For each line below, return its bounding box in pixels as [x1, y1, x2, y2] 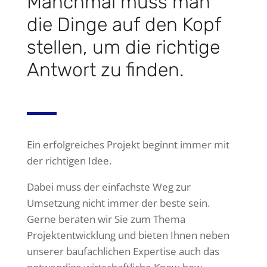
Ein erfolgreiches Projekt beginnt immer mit [26, 138, 229, 151]
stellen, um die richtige [26, 36, 220, 58]
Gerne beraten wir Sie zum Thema [26, 212, 185, 226]
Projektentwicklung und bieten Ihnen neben [26, 228, 229, 242]
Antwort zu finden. [26, 58, 184, 81]
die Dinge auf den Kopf [26, 13, 221, 36]
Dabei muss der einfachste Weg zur [26, 180, 191, 194]
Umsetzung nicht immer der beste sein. [26, 196, 210, 210]
